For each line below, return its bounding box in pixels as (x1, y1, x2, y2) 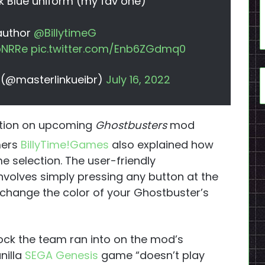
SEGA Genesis (25, 248, 98, 263)
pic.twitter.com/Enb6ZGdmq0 (30, 41, 186, 57)
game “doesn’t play (98, 248, 205, 263)
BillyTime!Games (21, 137, 109, 153)
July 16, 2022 (106, 72, 170, 88)
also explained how (109, 137, 214, 153)
